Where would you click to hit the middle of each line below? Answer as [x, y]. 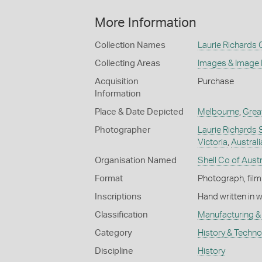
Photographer [123, 130]
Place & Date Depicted [139, 112]
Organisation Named [136, 160]
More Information [146, 23]
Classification [121, 215]
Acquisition [117, 81]
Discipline [114, 251]
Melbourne [218, 112]
